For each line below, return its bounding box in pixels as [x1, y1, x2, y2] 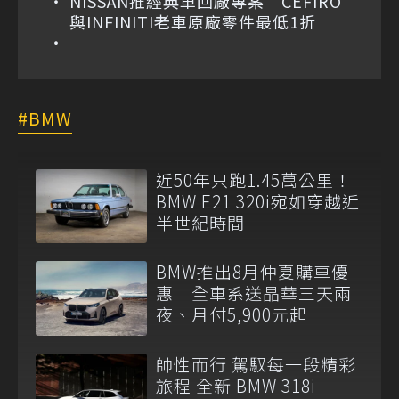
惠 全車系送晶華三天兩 [156, 281, 352, 305]
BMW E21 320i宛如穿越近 [156, 189, 360, 214]
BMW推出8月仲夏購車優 [156, 259, 349, 284]
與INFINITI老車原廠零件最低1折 [69, 10, 316, 34]
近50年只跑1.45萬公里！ [156, 167, 352, 192]
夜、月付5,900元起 [156, 302, 307, 327]
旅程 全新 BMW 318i [156, 372, 316, 397]
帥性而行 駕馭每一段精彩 [156, 351, 356, 376]
